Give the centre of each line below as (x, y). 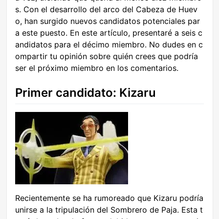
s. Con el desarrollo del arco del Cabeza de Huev (106, 9)
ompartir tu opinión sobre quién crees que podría (107, 56)
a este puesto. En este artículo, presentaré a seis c (109, 33)
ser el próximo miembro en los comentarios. (97, 68)
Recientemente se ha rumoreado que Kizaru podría (109, 198)
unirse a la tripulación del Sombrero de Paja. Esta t (109, 210)
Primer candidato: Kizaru (86, 93)
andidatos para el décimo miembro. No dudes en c (109, 44)
